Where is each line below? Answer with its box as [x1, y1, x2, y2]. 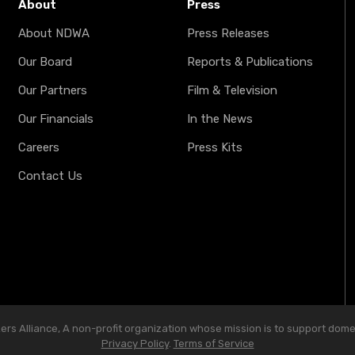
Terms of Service [173, 338, 254, 349]
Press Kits [187, 140, 243, 155]
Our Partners [18, 83, 88, 97]
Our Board [18, 55, 73, 69]
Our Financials [18, 112, 94, 126]
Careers [18, 140, 60, 155]
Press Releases [187, 26, 270, 40]
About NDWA [18, 26, 90, 40]
